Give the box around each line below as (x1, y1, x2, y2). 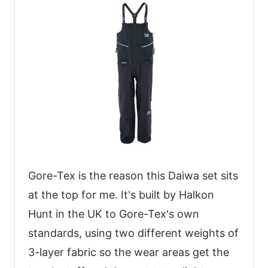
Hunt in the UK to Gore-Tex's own (28, 208, 199, 221)
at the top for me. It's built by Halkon (28, 188, 214, 202)
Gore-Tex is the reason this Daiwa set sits (28, 169, 238, 182)
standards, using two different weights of (28, 227, 239, 240)
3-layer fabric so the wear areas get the (28, 246, 229, 259)
